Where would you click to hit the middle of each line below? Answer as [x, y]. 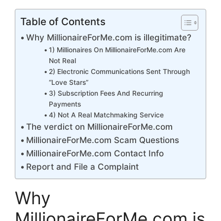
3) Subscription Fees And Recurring [106, 93]
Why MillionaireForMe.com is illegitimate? [109, 37]
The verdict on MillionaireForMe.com [100, 127]
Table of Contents [63, 21]
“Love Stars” [69, 82]
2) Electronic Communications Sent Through [120, 71]
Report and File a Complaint [83, 166]
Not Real [63, 60]
